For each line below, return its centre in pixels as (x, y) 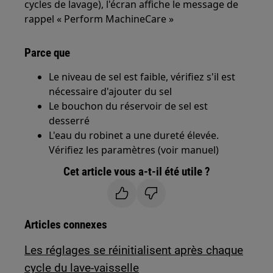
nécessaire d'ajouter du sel (111, 91)
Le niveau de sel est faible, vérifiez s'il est (142, 76)
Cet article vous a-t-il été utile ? (136, 171)
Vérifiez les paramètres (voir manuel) (134, 150)
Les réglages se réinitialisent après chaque (134, 250)
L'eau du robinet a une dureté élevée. (134, 135)
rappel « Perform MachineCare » (99, 19)
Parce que (48, 52)
